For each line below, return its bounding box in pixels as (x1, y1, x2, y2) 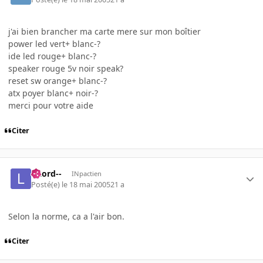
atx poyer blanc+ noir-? (8, 87, 98, 99)
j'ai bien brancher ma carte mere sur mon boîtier (8, 25, 201, 37)
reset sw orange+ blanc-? (8, 75, 107, 86)
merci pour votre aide (8, 99, 93, 111)
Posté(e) (31, 179, 62, 190)
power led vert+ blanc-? (8, 38, 100, 49)
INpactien (71, 169, 102, 178)
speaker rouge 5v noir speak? (8, 62, 123, 74)
